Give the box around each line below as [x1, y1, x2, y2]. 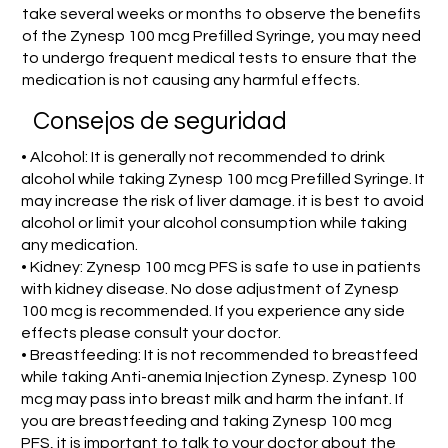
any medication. [21, 237, 139, 254]
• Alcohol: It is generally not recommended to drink [21, 149, 386, 166]
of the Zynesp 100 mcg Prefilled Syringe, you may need [21, 27, 421, 44]
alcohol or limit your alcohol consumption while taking [21, 215, 408, 232]
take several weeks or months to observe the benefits [21, 5, 421, 22]
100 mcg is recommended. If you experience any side [21, 303, 406, 320]
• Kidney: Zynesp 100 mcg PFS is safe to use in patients [21, 259, 422, 276]
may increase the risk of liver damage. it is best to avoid [21, 193, 425, 210]
